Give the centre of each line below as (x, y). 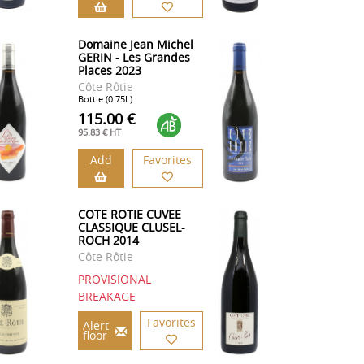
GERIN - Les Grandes (134, 58)
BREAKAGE (106, 297)
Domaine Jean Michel (135, 45)
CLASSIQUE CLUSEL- (131, 227)
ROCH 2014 (108, 240)
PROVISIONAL (114, 279)
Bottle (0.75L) (105, 99)
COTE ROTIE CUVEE (129, 214)
